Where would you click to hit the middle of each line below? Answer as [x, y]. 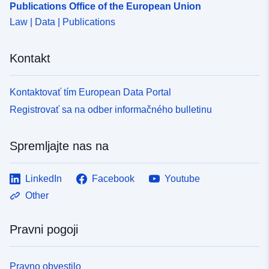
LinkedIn [44, 178]
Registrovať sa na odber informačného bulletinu [111, 109]
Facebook [113, 178]
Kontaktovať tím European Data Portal [90, 92]
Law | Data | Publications [62, 22]
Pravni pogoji [44, 229]
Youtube [182, 178]
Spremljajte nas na [59, 146]
